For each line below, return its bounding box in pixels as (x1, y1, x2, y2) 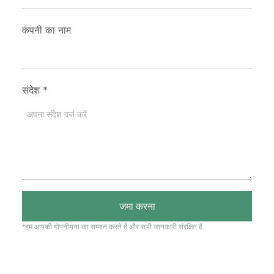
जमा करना (119, 200, 155, 212)
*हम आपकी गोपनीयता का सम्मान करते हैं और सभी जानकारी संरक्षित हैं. (22, 223, 204, 231)
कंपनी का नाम (22, 24, 71, 36)
